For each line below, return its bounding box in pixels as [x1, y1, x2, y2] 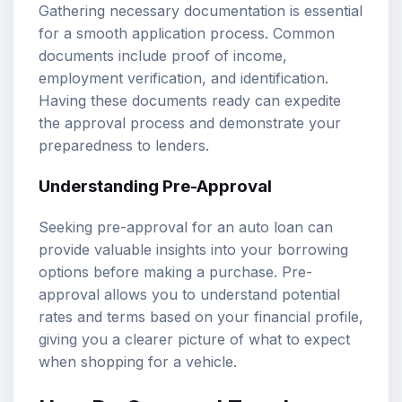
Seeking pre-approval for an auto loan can [39, 217, 333, 236]
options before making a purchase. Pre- [39, 262, 312, 281]
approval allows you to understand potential [39, 284, 340, 303]
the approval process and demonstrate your [39, 113, 341, 132]
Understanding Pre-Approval [39, 176, 272, 197]
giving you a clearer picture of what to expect [39, 329, 350, 348]
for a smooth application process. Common [39, 23, 335, 42]
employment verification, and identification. [39, 68, 328, 87]
